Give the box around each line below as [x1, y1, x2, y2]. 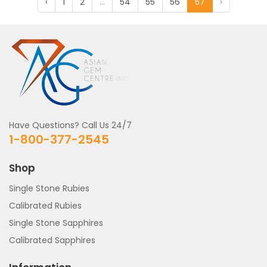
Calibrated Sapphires [9, 234, 95, 246]
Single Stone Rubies [9, 182, 89, 194]
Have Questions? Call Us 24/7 [9, 119, 132, 131]
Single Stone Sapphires [9, 217, 103, 229]
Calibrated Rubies [9, 200, 82, 212]
